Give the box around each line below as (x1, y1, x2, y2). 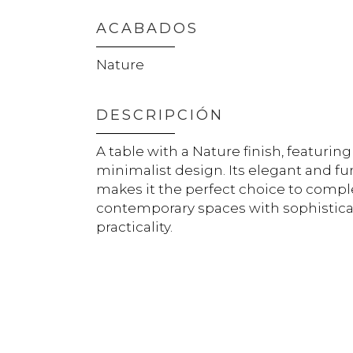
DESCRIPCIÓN (96, 106, 224, 124)
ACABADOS (96, 19, 199, 37)
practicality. (96, 218, 173, 235)
